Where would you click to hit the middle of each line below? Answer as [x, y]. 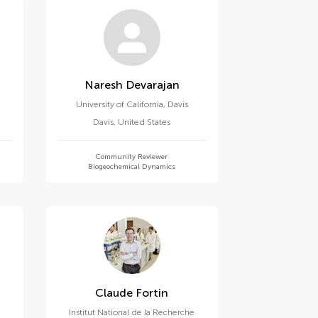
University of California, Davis [132, 104]
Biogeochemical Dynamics [132, 167]
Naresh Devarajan [152, 85]
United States [144, 122]
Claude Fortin [152, 293]
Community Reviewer [132, 157]
